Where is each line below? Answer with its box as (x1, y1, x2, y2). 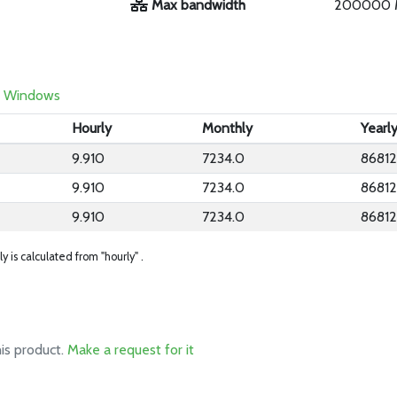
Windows (4, 87, 61, 104)
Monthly (202, 120, 253, 136)
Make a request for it (67, 341, 195, 358)
